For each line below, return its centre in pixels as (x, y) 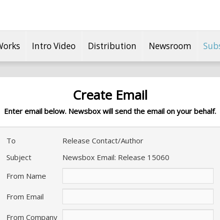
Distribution (112, 46)
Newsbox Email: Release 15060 (116, 157)
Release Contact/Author (103, 140)
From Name (26, 176)
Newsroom (170, 46)
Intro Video (54, 46)
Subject (19, 157)
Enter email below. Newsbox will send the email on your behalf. (110, 111)
